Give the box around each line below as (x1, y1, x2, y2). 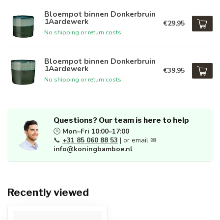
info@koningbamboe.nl (54, 144, 133, 154)
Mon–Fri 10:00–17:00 (62, 127, 129, 136)
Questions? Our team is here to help (54, 115, 189, 125)
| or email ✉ (118, 136, 156, 145)
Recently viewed (7, 186, 89, 198)
